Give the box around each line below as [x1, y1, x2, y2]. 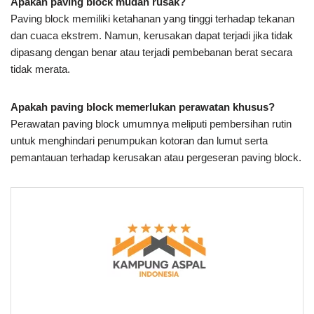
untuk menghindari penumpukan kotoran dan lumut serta [11, 134, 268, 146]
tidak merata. [11, 62, 70, 75]
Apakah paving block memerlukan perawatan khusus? [11, 100, 275, 113]
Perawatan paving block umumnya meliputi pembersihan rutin [11, 117, 292, 130]
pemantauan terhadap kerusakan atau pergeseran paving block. [11, 151, 301, 163]
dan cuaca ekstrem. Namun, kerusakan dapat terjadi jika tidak [11, 29, 293, 41]
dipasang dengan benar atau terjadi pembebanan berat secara [11, 46, 292, 58]
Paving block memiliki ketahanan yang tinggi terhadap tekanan [11, 12, 294, 25]
